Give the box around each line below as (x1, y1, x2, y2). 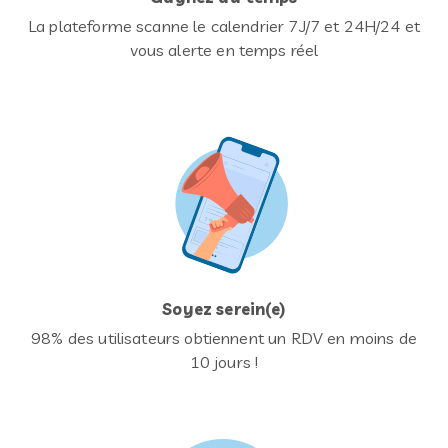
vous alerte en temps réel (129, 40, 319, 60)
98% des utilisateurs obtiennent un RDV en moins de (31, 328, 417, 348)
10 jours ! (189, 352, 259, 372)
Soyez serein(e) (162, 299, 286, 319)
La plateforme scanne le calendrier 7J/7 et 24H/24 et (28, 16, 420, 36)
